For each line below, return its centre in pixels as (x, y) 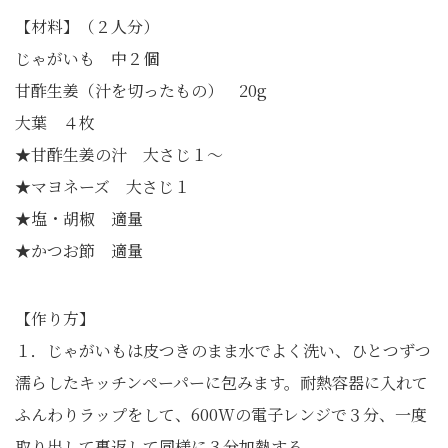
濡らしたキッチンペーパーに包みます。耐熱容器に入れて (221, 382)
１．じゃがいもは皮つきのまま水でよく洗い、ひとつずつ (223, 350)
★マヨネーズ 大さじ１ (102, 186)
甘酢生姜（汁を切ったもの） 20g (141, 90)
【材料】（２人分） (87, 26)
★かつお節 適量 (79, 250)
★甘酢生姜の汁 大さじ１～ (119, 154)
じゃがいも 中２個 (87, 58)
